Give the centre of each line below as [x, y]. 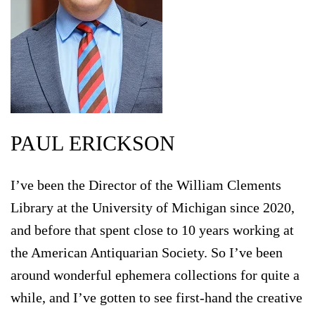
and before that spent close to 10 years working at [152, 230]
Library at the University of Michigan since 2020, [153, 207]
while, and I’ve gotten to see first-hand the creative [156, 297]
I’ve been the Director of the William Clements [146, 185]
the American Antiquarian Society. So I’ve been [147, 252]
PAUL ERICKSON [93, 143]
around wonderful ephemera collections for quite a [155, 275]
